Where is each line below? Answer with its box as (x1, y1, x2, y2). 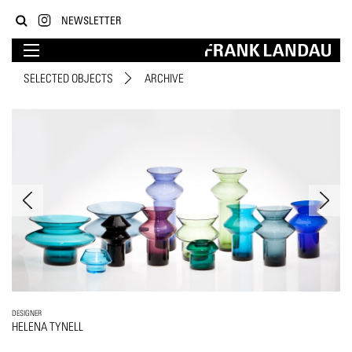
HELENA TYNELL (12, 320, 83, 334)
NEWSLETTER (61, 13, 121, 27)
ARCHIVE (145, 71, 184, 85)
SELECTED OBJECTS (24, 71, 113, 85)
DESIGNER (12, 308, 42, 318)
